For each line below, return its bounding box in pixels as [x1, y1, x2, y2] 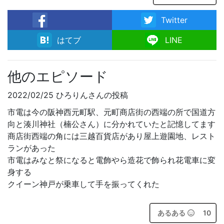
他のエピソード [7, 68, 108, 85]
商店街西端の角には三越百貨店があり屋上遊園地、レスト [7, 131, 215, 141]
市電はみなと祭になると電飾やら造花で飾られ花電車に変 [7, 155, 215, 165]
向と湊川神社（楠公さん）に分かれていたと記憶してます [7, 119, 215, 129]
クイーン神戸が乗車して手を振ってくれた [7, 179, 159, 189]
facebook [37, 32, 73, 42]
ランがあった [7, 143, 55, 153]
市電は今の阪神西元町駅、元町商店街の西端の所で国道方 [7, 107, 215, 117]
